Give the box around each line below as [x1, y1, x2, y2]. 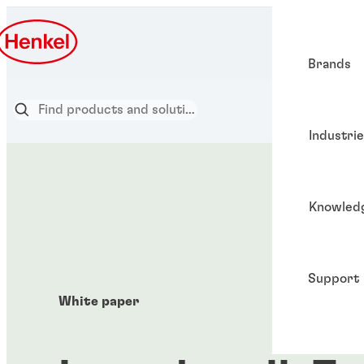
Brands [307, 57, 351, 71]
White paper [58, 295, 139, 308]
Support [307, 271, 359, 285]
